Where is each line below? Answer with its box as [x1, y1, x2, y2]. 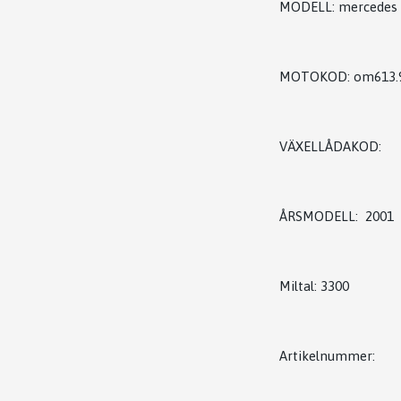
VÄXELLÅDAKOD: [279, 138, 381, 154]
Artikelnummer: [279, 347, 379, 363]
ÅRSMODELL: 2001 [279, 208, 394, 224]
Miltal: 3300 [279, 277, 353, 294]
